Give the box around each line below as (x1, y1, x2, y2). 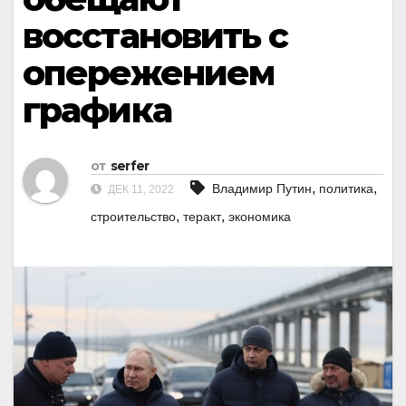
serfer (110, 158, 150, 175)
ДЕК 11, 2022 (105, 183, 174, 197)
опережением (23, 52, 275, 94)
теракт (183, 209, 221, 225)
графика (23, 89, 171, 131)
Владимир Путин (212, 181, 312, 197)
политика (319, 181, 373, 197)
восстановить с (23, 14, 288, 57)
